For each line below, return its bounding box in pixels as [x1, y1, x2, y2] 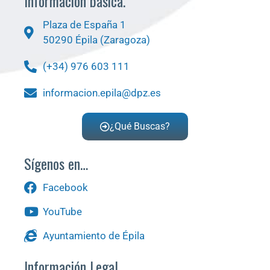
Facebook [43, 181, 89, 194]
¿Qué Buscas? [110, 121, 170, 133]
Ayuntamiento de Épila [43, 230, 145, 242]
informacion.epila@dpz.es [43, 87, 162, 99]
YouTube [43, 206, 83, 218]
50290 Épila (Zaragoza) [43, 34, 151, 46]
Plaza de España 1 [43, 19, 127, 31]
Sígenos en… [24, 152, 88, 175]
